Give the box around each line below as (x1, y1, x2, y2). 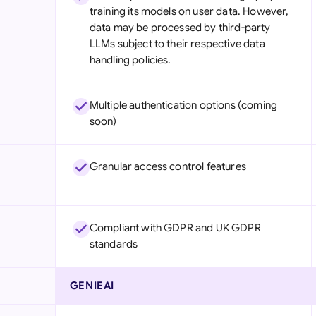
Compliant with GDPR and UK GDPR (89, 221, 261, 234)
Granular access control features (89, 160, 246, 173)
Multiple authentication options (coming (89, 99, 277, 111)
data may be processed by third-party (89, 21, 271, 34)
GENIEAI (69, 279, 114, 292)
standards (89, 238, 138, 250)
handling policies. (89, 54, 171, 66)
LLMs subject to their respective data (89, 37, 265, 50)
